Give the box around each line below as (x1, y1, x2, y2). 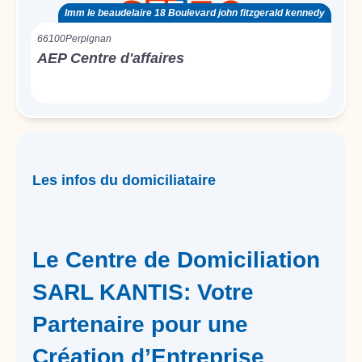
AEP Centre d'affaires (37, 50, 184, 66)
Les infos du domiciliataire (32, 172, 216, 188)
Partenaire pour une (32, 312, 248, 337)
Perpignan (65, 33, 112, 44)
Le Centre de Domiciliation (32, 247, 320, 272)
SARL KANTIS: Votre (32, 280, 254, 305)
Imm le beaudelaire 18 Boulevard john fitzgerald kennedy (65, 7, 325, 19)
